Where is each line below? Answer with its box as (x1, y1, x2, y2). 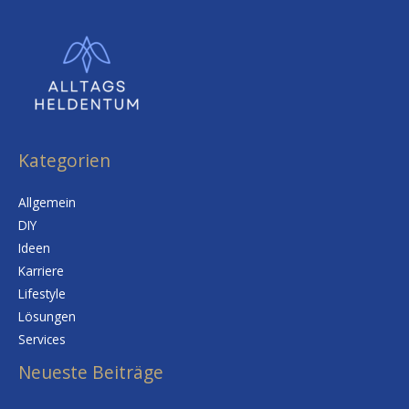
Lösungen (18, 307, 76, 325)
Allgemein (18, 193, 76, 211)
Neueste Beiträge (18, 360, 163, 384)
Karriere (18, 261, 64, 279)
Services (18, 330, 66, 348)
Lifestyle (18, 284, 66, 302)
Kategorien (18, 148, 110, 173)
